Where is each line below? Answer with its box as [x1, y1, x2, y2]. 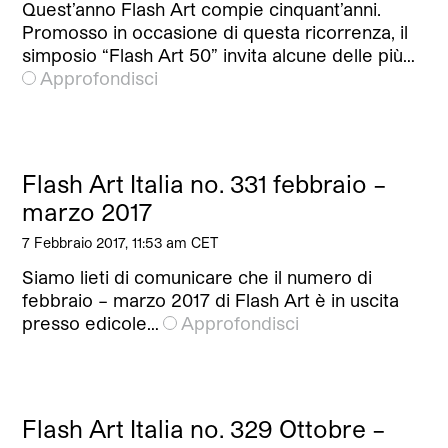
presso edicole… [22, 312, 160, 335]
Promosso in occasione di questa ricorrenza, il [22, 21, 409, 44]
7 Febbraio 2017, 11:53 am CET [22, 234, 219, 252]
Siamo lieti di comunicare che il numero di [22, 266, 373, 289]
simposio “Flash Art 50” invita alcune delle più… [22, 44, 416, 67]
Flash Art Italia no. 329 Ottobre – [22, 414, 387, 444]
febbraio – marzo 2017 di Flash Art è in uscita [22, 289, 400, 312]
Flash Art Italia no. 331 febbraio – [22, 169, 388, 199]
